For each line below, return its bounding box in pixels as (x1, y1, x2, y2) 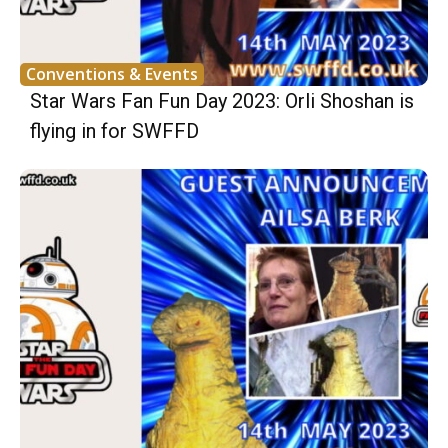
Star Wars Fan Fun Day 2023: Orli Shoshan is (30, 88, 414, 113)
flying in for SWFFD (30, 118, 199, 143)
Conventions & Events (26, 62, 198, 85)
